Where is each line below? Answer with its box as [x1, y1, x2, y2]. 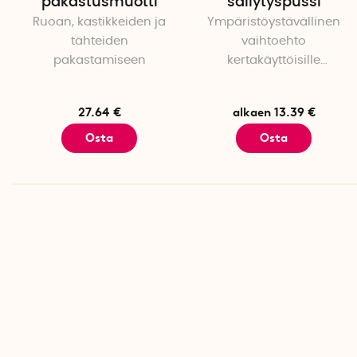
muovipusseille [229, 73, 319, 86]
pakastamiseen [53, 54, 146, 67]
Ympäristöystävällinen [207, 16, 340, 29]
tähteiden [70, 35, 128, 48]
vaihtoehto [241, 35, 306, 48]
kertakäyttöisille [227, 54, 320, 67]
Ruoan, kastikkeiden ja [33, 16, 166, 29]
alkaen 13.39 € [232, 105, 316, 120]
